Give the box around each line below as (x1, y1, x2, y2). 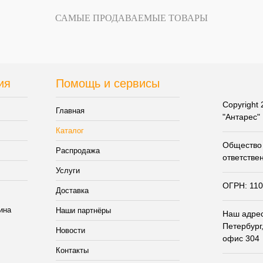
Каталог (55, 126, 84, 136)
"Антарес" (222, 112, 260, 122)
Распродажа (55, 146, 100, 156)
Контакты (55, 246, 89, 255)
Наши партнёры (55, 206, 111, 215)
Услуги (55, 166, 80, 176)
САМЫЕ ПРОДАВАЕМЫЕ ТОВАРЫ (55, 12, 208, 23)
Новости (55, 226, 85, 235)
